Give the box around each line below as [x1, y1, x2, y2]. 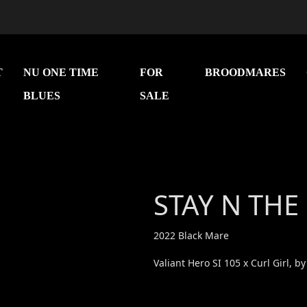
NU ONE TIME [23, 66, 99, 78]
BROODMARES [205, 66, 286, 78]
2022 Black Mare [153, 229, 229, 242]
